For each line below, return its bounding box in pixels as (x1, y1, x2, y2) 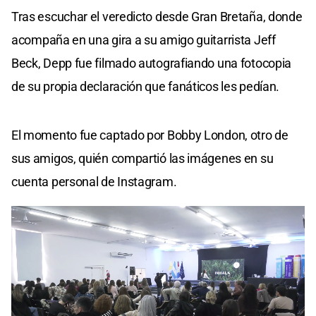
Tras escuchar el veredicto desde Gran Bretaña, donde (11, 8, 303, 24)
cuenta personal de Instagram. (11, 174, 177, 189)
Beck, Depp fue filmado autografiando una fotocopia (11, 55, 292, 71)
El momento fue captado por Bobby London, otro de (11, 127, 288, 142)
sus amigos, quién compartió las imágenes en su (11, 150, 274, 166)
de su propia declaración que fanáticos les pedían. (11, 78, 280, 94)
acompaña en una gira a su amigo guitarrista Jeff (11, 32, 276, 47)
